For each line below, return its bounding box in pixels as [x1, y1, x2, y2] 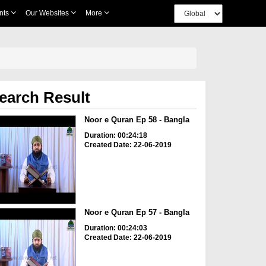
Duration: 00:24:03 [84, 224, 147, 233]
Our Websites [25, 9, 71, 17]
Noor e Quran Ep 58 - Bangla [84, 115, 189, 124]
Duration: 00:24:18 [84, 131, 147, 140]
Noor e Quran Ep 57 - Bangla [84, 208, 189, 217]
